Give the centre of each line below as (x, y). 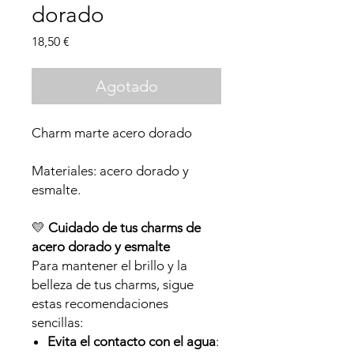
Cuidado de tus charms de (124, 228)
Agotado (126, 86)
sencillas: (57, 322)
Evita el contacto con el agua (132, 341)
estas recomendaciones (100, 303)
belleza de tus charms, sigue (113, 284)
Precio (87, 41)
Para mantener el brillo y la (109, 265)
